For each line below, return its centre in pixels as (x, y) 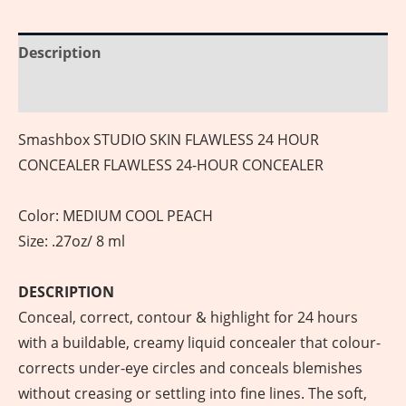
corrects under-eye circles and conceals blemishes (190, 367)
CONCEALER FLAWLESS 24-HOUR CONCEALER (171, 164)
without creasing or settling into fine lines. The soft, (193, 393)
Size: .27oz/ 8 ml (72, 241)
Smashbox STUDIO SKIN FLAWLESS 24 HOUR (169, 139)
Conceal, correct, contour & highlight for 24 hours (188, 317)
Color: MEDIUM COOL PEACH (116, 215)
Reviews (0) (58, 92)
